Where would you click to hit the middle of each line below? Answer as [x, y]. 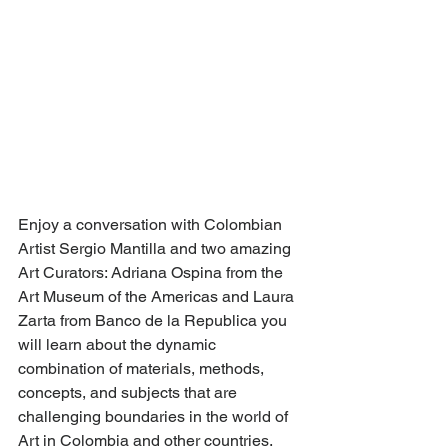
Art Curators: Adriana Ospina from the [152, 272]
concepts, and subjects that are [129, 392]
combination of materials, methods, [143, 368]
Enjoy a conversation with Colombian [152, 224]
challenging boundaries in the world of [155, 416]
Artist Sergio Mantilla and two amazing [156, 248]
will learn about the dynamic [119, 344]
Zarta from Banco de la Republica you [154, 320]
